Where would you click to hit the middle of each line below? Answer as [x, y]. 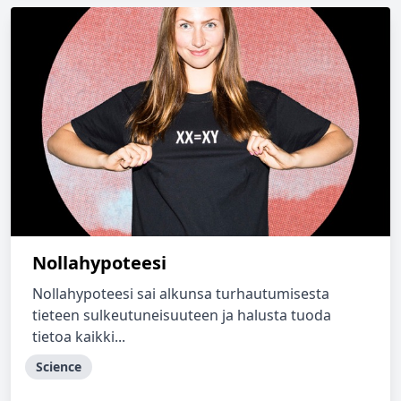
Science [59, 367]
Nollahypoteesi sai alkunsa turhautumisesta [181, 294]
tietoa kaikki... [79, 337]
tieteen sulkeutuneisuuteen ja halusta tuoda [182, 315]
